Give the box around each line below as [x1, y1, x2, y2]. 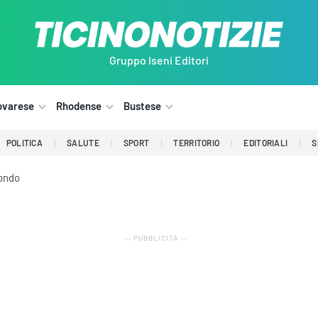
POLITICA [6, 138, 43, 148]
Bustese [124, 99, 161, 113]
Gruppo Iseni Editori [109, 53, 209, 67]
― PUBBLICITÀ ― [123, 234, 188, 243]
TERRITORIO [173, 138, 220, 148]
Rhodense [56, 99, 102, 113]
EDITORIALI [243, 138, 288, 148]
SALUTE [67, 138, 99, 148]
